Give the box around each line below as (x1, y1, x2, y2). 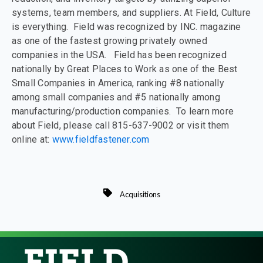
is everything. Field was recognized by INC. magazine (12, 21, 241, 33)
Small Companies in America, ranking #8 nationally (12, 77, 224, 89)
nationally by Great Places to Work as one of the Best (12, 63, 238, 75)
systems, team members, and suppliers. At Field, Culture (12, 7, 251, 19)
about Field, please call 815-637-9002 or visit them (12, 120, 230, 131)
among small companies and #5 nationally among (12, 92, 220, 103)
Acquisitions (119, 189, 160, 199)
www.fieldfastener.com (52, 134, 150, 146)
